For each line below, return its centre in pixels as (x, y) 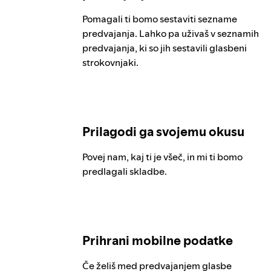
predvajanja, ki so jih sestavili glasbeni (164, 48)
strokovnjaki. (110, 62)
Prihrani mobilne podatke (157, 240)
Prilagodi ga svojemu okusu (163, 132)
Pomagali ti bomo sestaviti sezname (159, 19)
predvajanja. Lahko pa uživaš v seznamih (170, 33)
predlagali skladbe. (124, 171)
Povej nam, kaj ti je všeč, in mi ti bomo (162, 157)
